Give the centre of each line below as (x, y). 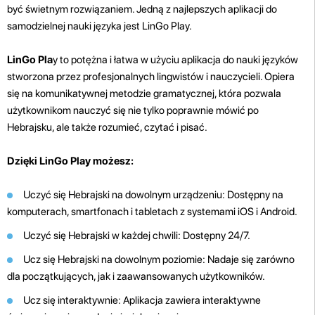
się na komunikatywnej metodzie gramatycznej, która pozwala (144, 93)
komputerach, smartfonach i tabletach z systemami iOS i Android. (152, 211)
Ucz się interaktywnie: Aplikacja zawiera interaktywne (142, 300)
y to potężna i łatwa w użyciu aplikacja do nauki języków (175, 59)
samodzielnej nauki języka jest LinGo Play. (99, 26)
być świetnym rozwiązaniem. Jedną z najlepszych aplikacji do (142, 9)
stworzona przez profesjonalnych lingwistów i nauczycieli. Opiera (151, 76)
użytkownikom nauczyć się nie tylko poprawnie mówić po (133, 110)
